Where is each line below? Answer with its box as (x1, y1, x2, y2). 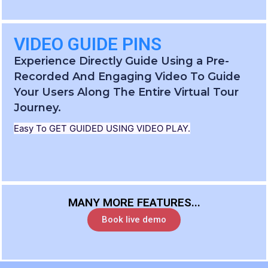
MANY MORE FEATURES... (68, 196, 200, 210)
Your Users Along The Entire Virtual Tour (14, 86, 239, 99)
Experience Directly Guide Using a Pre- (14, 54, 229, 68)
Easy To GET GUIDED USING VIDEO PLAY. (14, 123, 190, 135)
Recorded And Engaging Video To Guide (14, 70, 240, 84)
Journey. (14, 101, 61, 115)
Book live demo (102, 214, 166, 226)
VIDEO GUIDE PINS (14, 33, 162, 55)
